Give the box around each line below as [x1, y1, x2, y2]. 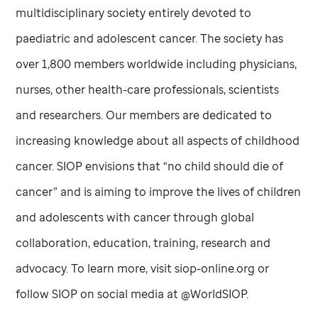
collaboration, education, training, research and [16, 234, 271, 251]
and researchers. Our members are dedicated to [16, 106, 273, 123]
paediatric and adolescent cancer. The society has [16, 30, 284, 46]
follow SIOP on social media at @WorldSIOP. [16, 285, 249, 302]
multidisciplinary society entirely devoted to [16, 4, 252, 21]
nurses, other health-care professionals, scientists [16, 81, 280, 97]
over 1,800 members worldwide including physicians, [16, 55, 297, 72]
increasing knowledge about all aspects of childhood [16, 132, 300, 148]
